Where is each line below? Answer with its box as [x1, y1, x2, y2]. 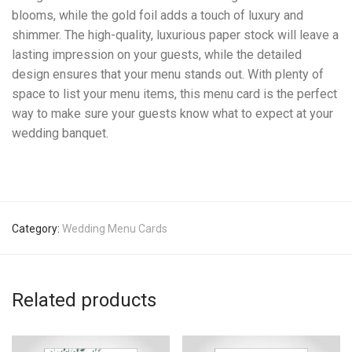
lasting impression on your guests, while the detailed [12, 46, 302, 62]
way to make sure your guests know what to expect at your [12, 105, 333, 121]
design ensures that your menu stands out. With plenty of [12, 66, 324, 82]
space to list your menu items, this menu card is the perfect [12, 86, 337, 101]
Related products [12, 288, 156, 311]
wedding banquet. [12, 125, 108, 141]
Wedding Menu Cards [62, 222, 167, 235]
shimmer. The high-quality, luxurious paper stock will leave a [12, 27, 339, 42]
